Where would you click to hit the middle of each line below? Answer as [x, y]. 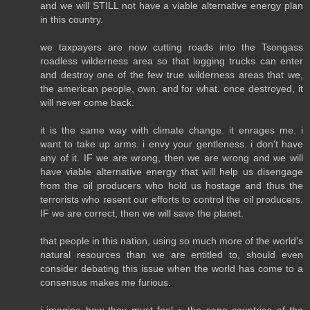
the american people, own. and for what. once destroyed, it [172, 88]
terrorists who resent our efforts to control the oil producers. [172, 199]
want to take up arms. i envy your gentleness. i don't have [172, 144]
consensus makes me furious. [106, 282]
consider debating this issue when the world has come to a [172, 268]
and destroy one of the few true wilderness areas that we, [172, 74]
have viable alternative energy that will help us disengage [172, 171]
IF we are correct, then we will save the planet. [142, 213]
